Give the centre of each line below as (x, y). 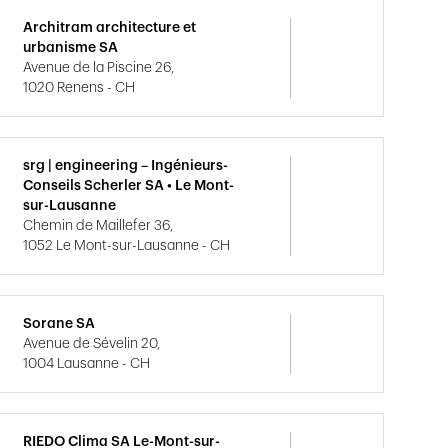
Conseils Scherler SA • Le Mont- (129, 186)
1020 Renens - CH (79, 88)
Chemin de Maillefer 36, (98, 226)
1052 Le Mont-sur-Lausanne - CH (127, 246)
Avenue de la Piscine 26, (99, 68)
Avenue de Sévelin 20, (92, 344)
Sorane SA (59, 324)
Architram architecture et (110, 28)
